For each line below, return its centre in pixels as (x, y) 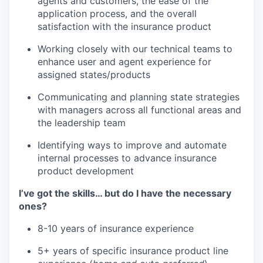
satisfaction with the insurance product (124, 27)
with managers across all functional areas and (139, 110)
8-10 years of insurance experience (116, 229)
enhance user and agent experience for (124, 62)
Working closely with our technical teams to (135, 49)
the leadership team (82, 123)
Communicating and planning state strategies (139, 97)
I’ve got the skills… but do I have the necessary (125, 193)
